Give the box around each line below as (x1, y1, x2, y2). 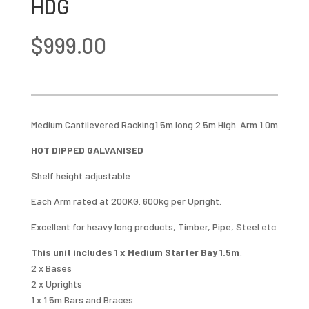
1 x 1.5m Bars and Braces (30, 293, 133, 306)
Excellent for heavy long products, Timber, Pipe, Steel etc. (30, 220, 278, 232)
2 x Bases (30, 261, 72, 274)
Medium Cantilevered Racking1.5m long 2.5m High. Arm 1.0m (30, 118, 278, 130)
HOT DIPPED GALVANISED (30, 143, 143, 156)
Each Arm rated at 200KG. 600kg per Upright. (30, 195, 221, 207)
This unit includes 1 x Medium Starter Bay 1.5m (30, 246, 239, 258)
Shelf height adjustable (30, 169, 130, 181)
